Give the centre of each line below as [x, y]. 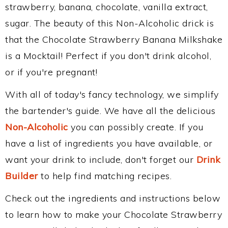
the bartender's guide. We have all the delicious [110, 111]
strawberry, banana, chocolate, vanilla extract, [107, 7]
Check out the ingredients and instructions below [113, 198]
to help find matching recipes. [105, 176]
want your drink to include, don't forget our [101, 160]
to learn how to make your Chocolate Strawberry [113, 215]
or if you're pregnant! [51, 72]
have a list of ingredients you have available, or [109, 143]
